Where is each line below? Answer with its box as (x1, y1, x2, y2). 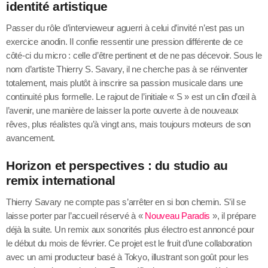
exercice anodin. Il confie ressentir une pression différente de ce (6, 36, 243, 47)
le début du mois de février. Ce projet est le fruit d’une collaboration (6, 238, 252, 249)
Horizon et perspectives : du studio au (6, 159, 228, 173)
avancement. (6, 132, 56, 143)
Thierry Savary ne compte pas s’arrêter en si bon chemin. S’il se (6, 197, 246, 208)
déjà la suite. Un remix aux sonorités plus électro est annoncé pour (6, 224, 254, 235)
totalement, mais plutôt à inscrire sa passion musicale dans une (6, 77, 243, 88)
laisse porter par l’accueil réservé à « (6, 211, 145, 221)
